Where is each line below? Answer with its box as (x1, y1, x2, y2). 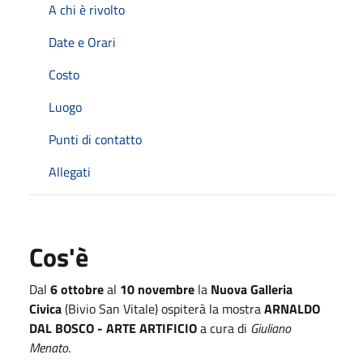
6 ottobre (50, 279, 104, 299)
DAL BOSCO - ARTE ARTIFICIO (29, 318, 197, 338)
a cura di (197, 318, 250, 338)
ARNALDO (264, 298, 320, 318)
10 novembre (120, 279, 194, 299)
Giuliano (250, 318, 291, 338)
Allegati (49, 161, 91, 181)
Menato (29, 337, 68, 357)
